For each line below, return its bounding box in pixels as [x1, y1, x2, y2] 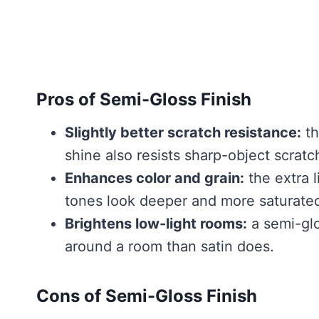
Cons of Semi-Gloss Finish [36, 286, 257, 306]
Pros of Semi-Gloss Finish [36, 89, 251, 110]
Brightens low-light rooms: [65, 215, 247, 232]
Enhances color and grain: [65, 169, 244, 187]
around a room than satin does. [65, 238, 274, 255]
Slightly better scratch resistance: [65, 124, 301, 141]
